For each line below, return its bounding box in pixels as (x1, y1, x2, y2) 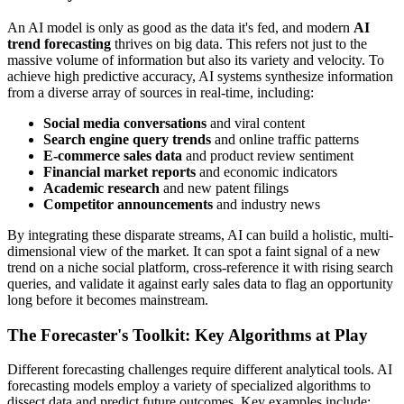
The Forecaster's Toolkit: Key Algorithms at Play (7, 325, 368, 344)
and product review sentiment (182, 147, 353, 163)
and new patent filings (160, 179, 289, 196)
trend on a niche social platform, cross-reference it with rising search (7, 259, 393, 275)
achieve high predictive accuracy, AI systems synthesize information (7, 68, 393, 84)
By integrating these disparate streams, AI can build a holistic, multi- (7, 226, 393, 243)
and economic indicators (196, 163, 337, 179)
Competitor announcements (43, 196, 213, 212)
